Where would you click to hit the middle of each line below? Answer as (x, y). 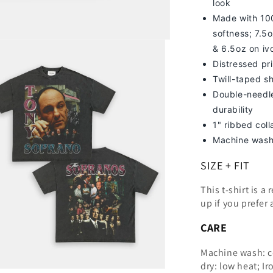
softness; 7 (236, 33)
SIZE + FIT (225, 165)
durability (233, 109)
